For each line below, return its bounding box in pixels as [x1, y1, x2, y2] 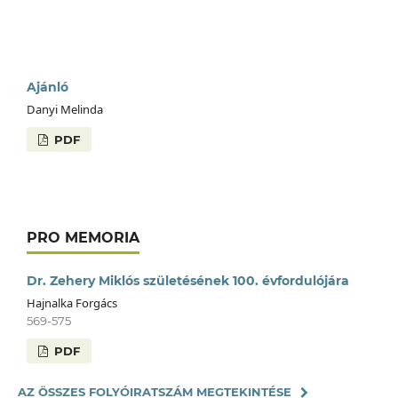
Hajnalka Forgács [26, 295, 117, 312]
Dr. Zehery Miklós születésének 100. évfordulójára [26, 273, 349, 290]
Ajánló [26, 79, 68, 96]
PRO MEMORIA [26, 229, 139, 247]
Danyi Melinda [26, 101, 103, 118]
